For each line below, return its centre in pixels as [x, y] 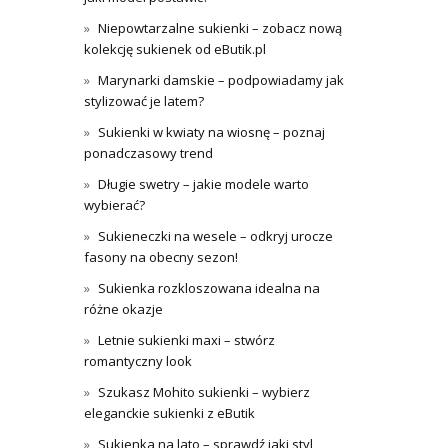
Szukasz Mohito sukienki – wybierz [203, 392]
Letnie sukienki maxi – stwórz [186, 340]
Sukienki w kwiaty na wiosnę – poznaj [211, 132]
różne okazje [123, 309]
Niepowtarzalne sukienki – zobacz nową [219, 28]
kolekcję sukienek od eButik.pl [174, 49]
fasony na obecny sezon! [160, 257]
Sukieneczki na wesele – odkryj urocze [215, 236]
